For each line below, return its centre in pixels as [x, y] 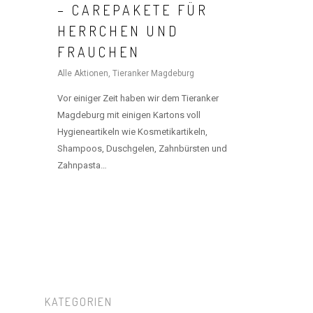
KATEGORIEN [79, 302]
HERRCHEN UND [118, 31]
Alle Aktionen [83, 73]
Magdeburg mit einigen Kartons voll [129, 115]
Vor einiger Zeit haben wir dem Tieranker [138, 98]
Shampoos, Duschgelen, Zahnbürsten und [142, 148]
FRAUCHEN [99, 52]
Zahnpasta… [82, 165]
